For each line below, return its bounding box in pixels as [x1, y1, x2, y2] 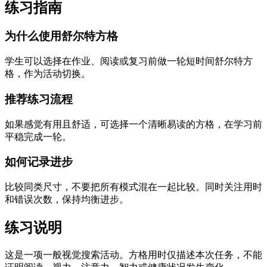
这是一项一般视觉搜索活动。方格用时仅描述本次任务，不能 [5, 249, 262, 260]
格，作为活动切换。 [5, 69, 91, 79]
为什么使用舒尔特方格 [5, 30, 118, 43]
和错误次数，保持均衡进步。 [5, 194, 129, 205]
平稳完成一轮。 [5, 131, 72, 142]
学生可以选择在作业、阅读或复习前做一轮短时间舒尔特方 [5, 56, 253, 67]
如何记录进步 [5, 156, 73, 169]
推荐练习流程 [5, 92, 73, 105]
